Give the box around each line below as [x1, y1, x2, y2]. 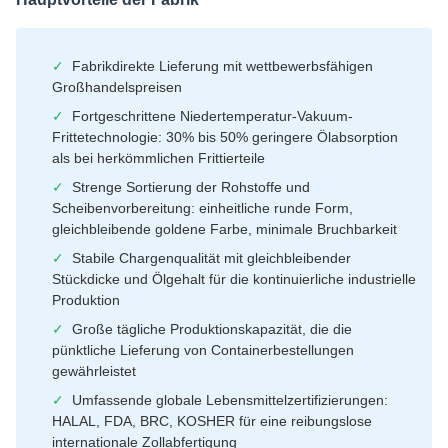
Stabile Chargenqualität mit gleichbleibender [72, 250, 351, 267]
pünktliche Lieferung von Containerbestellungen [52, 342, 354, 359]
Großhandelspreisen [52, 79, 182, 96]
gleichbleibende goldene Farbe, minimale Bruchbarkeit [52, 221, 397, 238]
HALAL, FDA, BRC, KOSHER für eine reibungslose [52, 413, 372, 430]
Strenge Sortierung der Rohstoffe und [72, 179, 310, 196]
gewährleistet [52, 363, 136, 380]
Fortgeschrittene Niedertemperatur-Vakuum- [72, 108, 353, 125]
